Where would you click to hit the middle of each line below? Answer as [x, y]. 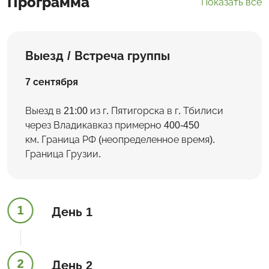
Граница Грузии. [64, 154]
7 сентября [52, 82]
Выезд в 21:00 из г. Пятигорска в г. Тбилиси [124, 110]
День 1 [72, 212]
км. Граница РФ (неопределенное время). [120, 139]
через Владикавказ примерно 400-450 [112, 125]
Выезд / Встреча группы [98, 56]
